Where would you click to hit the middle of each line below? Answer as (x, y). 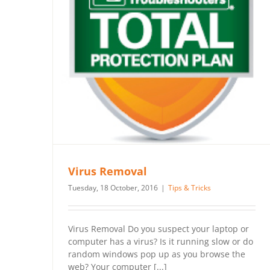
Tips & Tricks (190, 188)
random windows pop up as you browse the (157, 254)
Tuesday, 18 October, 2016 (113, 188)
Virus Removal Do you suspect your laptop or (159, 229)
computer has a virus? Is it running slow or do (161, 242)
